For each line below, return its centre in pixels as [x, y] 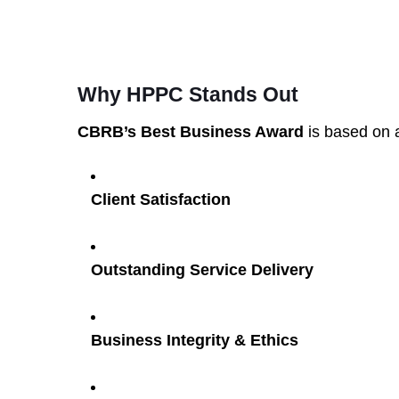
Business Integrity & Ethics [195, 340]
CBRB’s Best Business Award [191, 132]
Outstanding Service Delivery [202, 270]
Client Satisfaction [161, 199]
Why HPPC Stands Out [188, 94]
